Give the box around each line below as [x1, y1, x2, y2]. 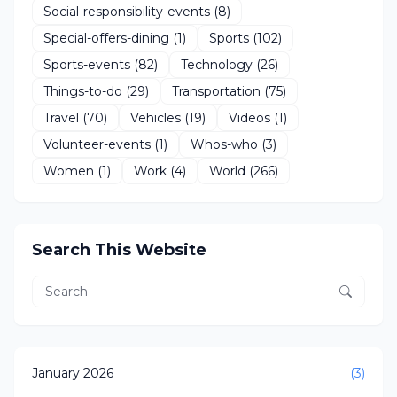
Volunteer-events [43, 136, 151, 152]
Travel [43, 109, 79, 126]
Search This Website [32, 240, 206, 260]
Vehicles [130, 109, 181, 126]
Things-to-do [43, 82, 122, 99]
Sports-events [43, 56, 130, 73]
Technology [181, 56, 253, 73]
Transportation [172, 82, 261, 99]
